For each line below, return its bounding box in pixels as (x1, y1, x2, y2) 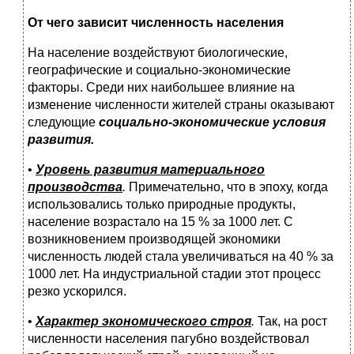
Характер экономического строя (36, 314, 251, 329)
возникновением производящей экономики (28, 232, 281, 247)
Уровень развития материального (36, 163, 265, 177)
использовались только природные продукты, (28, 198, 296, 212)
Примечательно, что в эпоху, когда (129, 180, 328, 194)
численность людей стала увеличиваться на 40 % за (28, 250, 333, 264)
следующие (28, 115, 99, 130)
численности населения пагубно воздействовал (28, 332, 309, 346)
